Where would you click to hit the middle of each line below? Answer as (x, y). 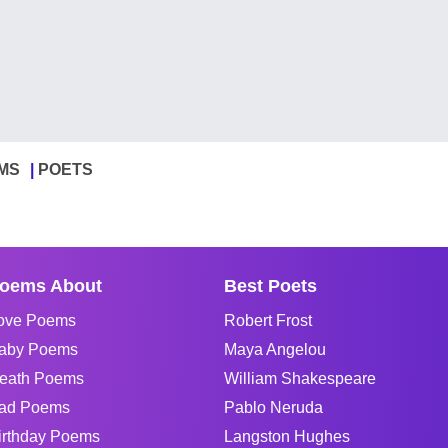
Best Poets (270, 286)
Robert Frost (268, 320)
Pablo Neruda (273, 407)
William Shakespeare (300, 378)
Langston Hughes (287, 436)
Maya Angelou (275, 349)
